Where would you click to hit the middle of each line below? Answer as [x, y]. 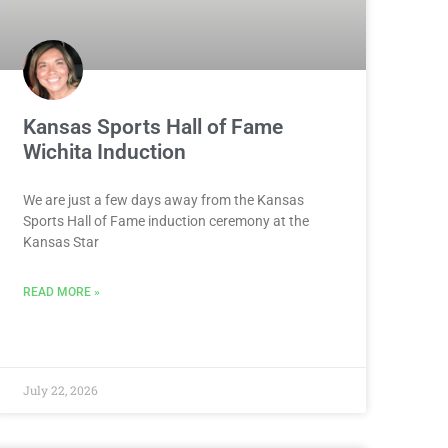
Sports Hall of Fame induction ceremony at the [165, 220]
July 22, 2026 [60, 389]
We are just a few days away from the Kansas [163, 199]
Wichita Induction [104, 151]
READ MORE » [61, 291]
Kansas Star [60, 241]
